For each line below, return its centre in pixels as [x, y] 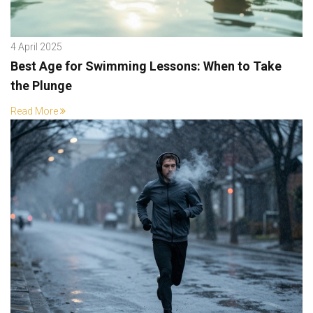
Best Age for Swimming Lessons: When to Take [146, 66]
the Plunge [41, 85]
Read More [34, 111]
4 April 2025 [36, 46]
